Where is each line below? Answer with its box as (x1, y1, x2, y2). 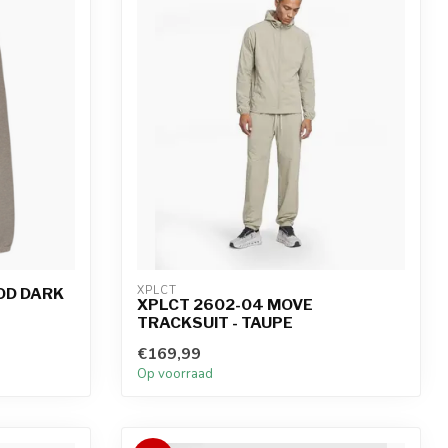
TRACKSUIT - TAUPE (137, 313, 293, 333)
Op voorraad (137, 365, 213, 384)
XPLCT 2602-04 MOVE (137, 295, 313, 315)
